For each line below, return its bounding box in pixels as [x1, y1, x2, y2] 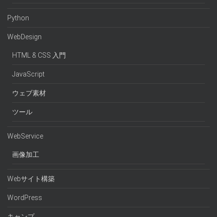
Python [7, 14, 29, 22]
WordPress [7, 193, 42, 201]
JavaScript [12, 70, 45, 78]
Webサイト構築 [7, 174, 55, 183]
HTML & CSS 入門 [12, 51, 66, 59]
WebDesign [7, 32, 42, 41]
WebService [7, 132, 43, 140]
